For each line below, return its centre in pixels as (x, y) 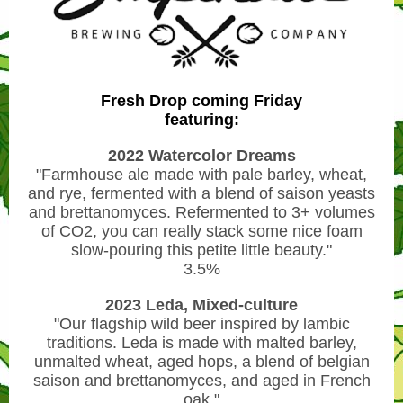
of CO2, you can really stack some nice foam (201, 231)
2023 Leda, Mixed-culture (201, 305)
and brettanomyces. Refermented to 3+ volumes (201, 212)
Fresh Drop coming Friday (201, 101)
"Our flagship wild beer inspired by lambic (201, 324)
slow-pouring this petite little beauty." (201, 250)
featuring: (201, 120)
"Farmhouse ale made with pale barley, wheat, (201, 175)
